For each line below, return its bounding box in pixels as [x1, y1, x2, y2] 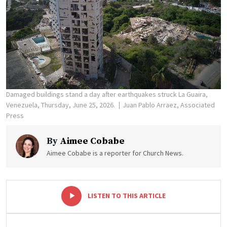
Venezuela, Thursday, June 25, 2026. [6, 100, 117, 109]
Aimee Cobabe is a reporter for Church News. [47, 148, 183, 158]
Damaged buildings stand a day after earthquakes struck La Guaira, [6, 89, 208, 99]
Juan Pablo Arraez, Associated [123, 100, 215, 109]
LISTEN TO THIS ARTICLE [88, 191, 166, 201]
